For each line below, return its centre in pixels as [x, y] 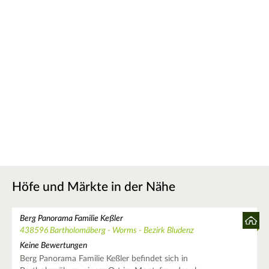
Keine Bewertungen [53, 246]
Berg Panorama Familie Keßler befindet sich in [104, 259]
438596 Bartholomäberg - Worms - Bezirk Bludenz [107, 230]
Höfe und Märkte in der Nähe [94, 187]
